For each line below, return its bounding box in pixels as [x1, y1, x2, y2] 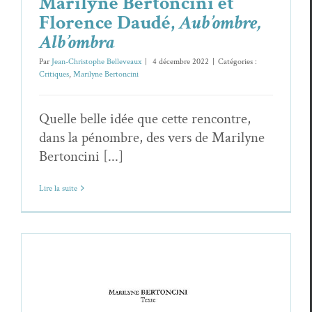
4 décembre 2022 [150, 56, 209, 67]
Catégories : [218, 56, 257, 67]
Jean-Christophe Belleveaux [52, 56, 141, 67]
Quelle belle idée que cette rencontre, [39, 109, 251, 128]
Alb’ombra [39, 29, 115, 55]
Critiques [39, 68, 69, 79]
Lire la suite [39, 182, 77, 194]
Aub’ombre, [179, 9, 263, 36]
